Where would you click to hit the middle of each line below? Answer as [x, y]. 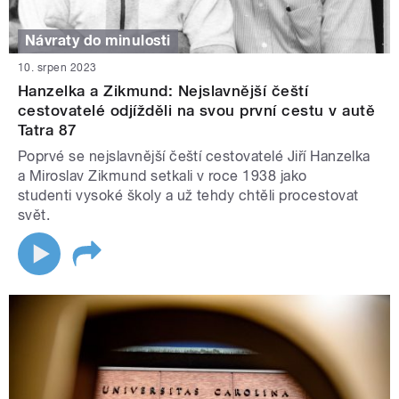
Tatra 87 [48, 130]
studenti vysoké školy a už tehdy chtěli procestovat [188, 195]
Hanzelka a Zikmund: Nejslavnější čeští [163, 90]
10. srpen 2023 [57, 67]
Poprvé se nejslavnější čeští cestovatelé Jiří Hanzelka [194, 156]
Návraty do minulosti [98, 41]
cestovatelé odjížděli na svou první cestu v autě [197, 110]
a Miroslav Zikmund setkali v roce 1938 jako [163, 175]
